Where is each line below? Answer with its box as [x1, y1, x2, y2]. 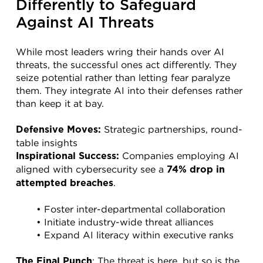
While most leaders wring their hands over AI [16, 46, 224, 57]
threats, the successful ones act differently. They [16, 59, 237, 70]
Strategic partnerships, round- [101, 123, 242, 134]
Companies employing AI [119, 150, 239, 161]
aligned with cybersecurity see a [16, 163, 167, 174]
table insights [16, 137, 77, 148]
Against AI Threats [16, 15, 154, 31]
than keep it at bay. [16, 97, 104, 109]
